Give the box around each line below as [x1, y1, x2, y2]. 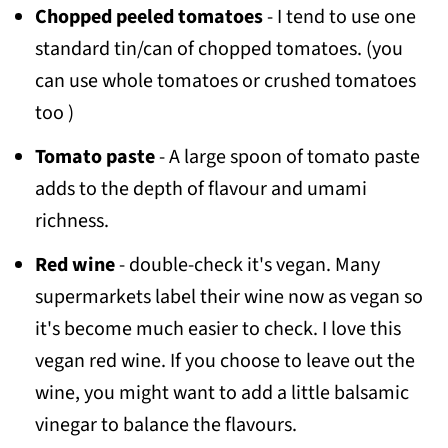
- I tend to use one [266, 3, 416, 32]
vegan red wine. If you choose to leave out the [34, 347, 415, 376]
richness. [34, 207, 109, 236]
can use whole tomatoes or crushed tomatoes [34, 67, 416, 96]
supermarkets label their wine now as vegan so [34, 283, 423, 312]
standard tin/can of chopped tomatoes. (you [34, 35, 403, 64]
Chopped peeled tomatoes [34, 3, 267, 32]
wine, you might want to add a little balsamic [34, 379, 409, 408]
